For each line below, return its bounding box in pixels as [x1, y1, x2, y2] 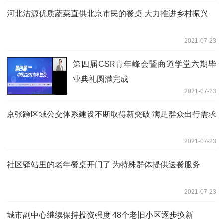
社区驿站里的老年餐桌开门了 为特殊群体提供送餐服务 [7, 160, 200, 169]
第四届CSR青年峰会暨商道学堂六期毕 [73, 59, 216, 68]
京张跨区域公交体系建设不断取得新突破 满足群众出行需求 [7, 110, 216, 118]
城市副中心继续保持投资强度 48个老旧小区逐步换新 [7, 210, 193, 219]
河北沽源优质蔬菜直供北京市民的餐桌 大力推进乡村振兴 [7, 9, 208, 18]
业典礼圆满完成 [73, 74, 128, 83]
